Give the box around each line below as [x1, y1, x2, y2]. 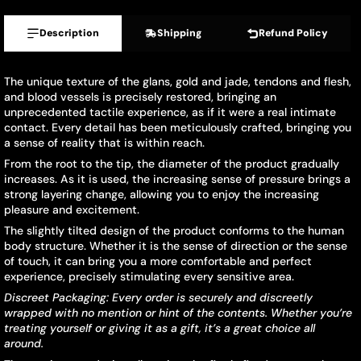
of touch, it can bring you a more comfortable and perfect [4, 254, 312, 268]
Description [39, 27, 99, 39]
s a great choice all [215, 321, 315, 335]
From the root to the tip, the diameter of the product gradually [4, 156, 339, 171]
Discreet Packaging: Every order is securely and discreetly [4, 290, 313, 305]
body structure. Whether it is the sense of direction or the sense [4, 239, 347, 253]
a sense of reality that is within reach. [4, 135, 205, 150]
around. [4, 336, 44, 351]
